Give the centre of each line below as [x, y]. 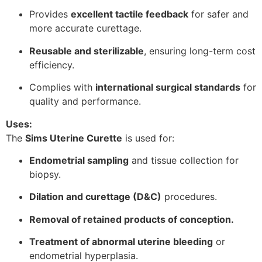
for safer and [218, 14]
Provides [50, 14]
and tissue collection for [184, 160]
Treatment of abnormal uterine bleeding [121, 242]
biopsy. [45, 174]
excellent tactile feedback [130, 14]
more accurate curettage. [85, 28]
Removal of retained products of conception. [132, 219]
